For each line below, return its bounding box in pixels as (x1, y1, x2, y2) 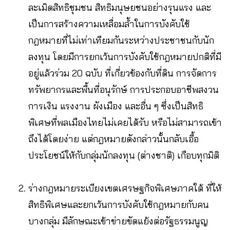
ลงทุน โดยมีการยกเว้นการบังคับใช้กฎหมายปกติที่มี (28, 50, 221, 63)
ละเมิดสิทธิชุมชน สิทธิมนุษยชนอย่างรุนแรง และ (28, 1, 211, 13)
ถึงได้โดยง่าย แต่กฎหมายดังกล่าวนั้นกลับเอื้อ (28, 132, 199, 145)
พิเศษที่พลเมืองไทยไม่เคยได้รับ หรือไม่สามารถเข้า (28, 116, 222, 128)
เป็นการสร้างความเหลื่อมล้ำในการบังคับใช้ (28, 17, 190, 30)
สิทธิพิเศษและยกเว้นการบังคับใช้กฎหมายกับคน (28, 198, 209, 210)
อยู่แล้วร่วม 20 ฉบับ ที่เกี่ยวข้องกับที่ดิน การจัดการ (28, 67, 217, 79)
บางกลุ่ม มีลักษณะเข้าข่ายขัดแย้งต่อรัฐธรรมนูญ (28, 215, 208, 227)
